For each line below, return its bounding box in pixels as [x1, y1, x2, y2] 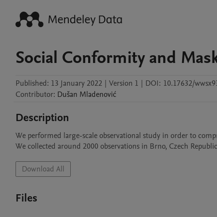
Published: [15, 78, 49, 89]
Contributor [15, 89, 53, 100]
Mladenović [79, 89, 116, 100]
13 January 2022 [51, 78, 102, 89]
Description [15, 110, 69, 125]
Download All [22, 164, 64, 174]
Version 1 [109, 78, 139, 89]
